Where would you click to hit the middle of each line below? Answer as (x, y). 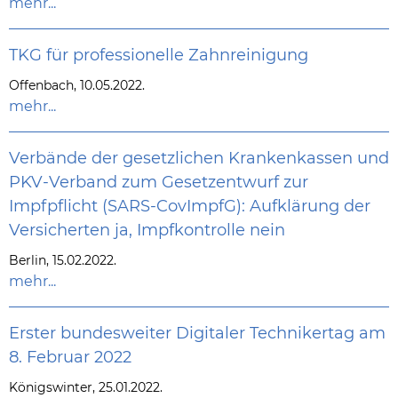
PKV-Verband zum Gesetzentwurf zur (159, 183)
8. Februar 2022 (70, 358)
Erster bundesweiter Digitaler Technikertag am (197, 334)
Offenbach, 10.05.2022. (77, 86)
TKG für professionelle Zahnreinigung (159, 56)
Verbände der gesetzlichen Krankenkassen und (199, 159)
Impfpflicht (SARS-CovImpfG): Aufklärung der (190, 207)
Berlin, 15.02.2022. (63, 261)
